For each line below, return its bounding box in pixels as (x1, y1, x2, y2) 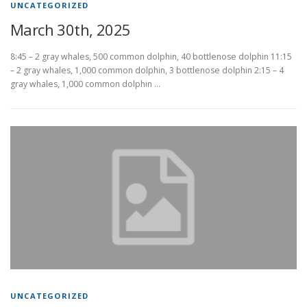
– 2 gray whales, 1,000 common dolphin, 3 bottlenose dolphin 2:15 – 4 (10, 64, 284, 77)
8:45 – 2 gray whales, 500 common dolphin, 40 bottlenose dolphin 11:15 (10, 51, 292, 63)
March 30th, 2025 (10, 19, 131, 40)
